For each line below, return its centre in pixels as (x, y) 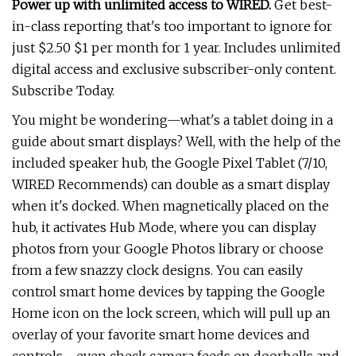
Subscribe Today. (63, 91)
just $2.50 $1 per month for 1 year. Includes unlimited (176, 48)
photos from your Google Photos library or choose (168, 249)
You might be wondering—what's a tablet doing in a (172, 120)
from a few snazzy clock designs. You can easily (157, 270)
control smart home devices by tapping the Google (168, 292)
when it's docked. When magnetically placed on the (170, 206)
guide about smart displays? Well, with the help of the (176, 141)
